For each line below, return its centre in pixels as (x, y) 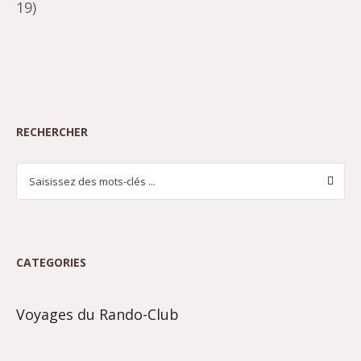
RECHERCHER (52, 132)
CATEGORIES (51, 262)
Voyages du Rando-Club (98, 314)
